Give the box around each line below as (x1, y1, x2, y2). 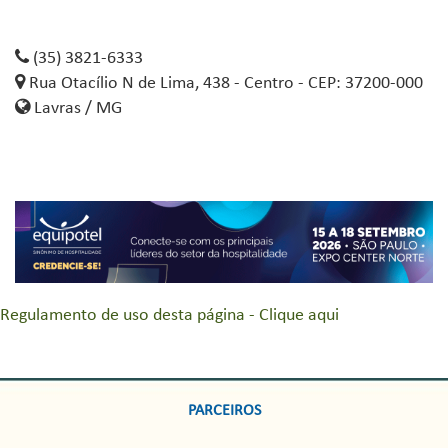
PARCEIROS (187, 403, 261, 420)
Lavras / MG (30, 99, 122, 118)
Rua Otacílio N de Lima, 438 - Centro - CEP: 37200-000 (25, 74, 423, 93)
